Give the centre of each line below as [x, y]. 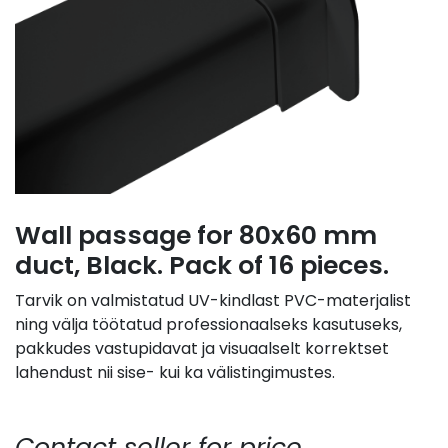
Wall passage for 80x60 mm [196, 236]
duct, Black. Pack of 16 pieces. [202, 266]
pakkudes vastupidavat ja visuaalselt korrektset [202, 349]
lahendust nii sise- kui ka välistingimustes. [175, 373]
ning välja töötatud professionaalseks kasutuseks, [208, 325]
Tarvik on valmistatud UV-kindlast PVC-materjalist [213, 301]
